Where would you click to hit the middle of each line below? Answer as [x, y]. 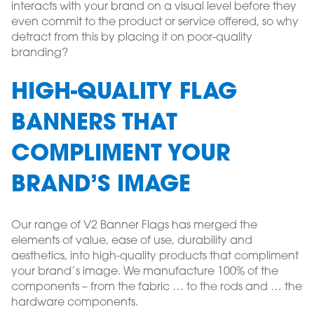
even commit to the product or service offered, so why [155, 23]
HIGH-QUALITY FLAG [124, 94]
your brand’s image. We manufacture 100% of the [145, 272]
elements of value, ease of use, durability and [132, 241]
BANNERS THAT [94, 124]
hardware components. [75, 303]
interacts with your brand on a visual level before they [154, 7]
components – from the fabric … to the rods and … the [157, 288]
